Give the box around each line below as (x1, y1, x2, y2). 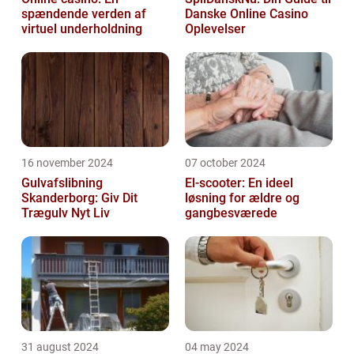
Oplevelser (185, 21, 246, 37)
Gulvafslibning (21, 175, 103, 191)
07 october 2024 (185, 156, 265, 170)
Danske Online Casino (185, 6, 308, 22)
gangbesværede (185, 205, 277, 221)
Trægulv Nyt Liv (21, 205, 110, 221)
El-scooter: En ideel (185, 175, 293, 191)
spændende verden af (21, 6, 146, 22)
